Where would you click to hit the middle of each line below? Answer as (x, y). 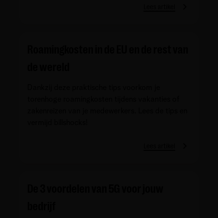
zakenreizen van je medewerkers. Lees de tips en (107, 111)
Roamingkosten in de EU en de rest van (108, 49)
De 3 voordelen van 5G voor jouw (95, 189)
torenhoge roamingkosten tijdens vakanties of (103, 99)
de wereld (48, 67)
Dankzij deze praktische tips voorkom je (94, 87)
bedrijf (41, 206)
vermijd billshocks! (57, 122)
